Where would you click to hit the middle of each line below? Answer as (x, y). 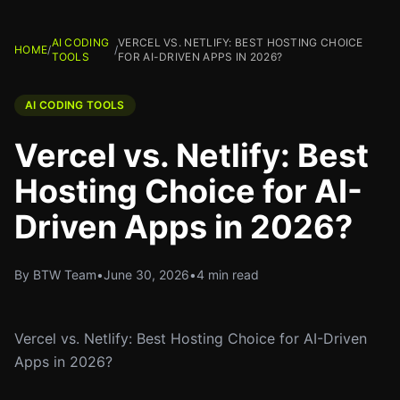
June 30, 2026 (146, 275)
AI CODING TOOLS (75, 105)
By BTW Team (55, 275)
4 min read (228, 275)
